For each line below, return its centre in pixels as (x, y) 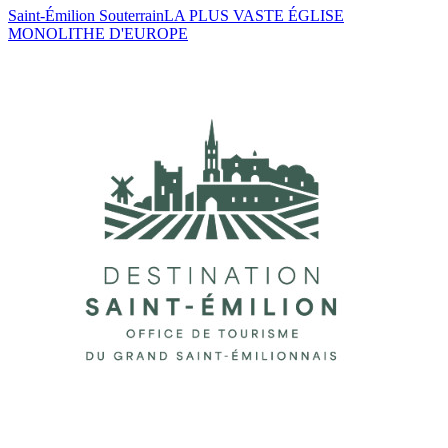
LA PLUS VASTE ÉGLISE (254, 16)
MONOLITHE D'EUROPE (98, 34)
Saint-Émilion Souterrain (86, 16)
